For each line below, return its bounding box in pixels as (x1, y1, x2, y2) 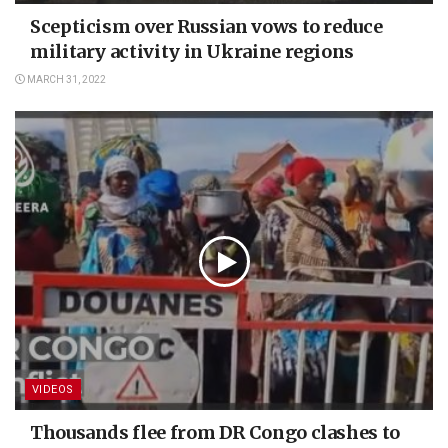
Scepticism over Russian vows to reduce (30, 15, 383, 39)
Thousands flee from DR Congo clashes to (30, 421, 400, 445)
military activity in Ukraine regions (30, 40, 355, 64)
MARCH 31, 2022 (25, 74, 106, 86)
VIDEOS (32, 383, 74, 397)
